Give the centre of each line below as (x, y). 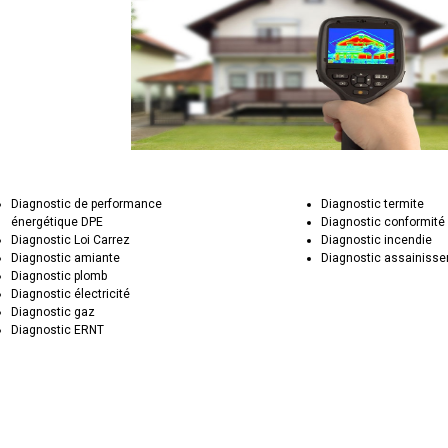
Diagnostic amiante (66, 258)
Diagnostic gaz (53, 312)
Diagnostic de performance (87, 204)
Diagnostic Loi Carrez (71, 240)
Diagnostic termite (373, 204)
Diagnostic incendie (377, 240)
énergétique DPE (57, 222)
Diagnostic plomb (59, 276)
